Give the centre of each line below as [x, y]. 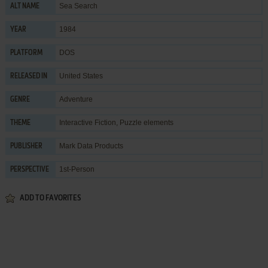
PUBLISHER [26, 146]
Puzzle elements [146, 122]
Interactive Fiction [87, 122]
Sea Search [78, 6]
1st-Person [77, 169]
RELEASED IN [28, 76]
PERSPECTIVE [29, 170]
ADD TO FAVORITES [50, 198]
